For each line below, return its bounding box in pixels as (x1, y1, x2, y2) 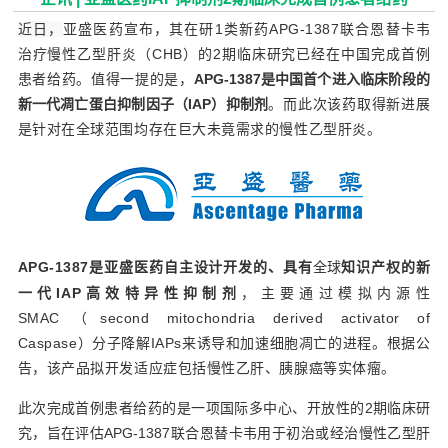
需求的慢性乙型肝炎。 (235, 121, 382, 137)
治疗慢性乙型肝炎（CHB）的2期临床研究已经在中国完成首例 (17, 46, 431, 62)
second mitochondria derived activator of (100, 310, 431, 326)
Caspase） (17, 335, 93, 351)
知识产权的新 (341, 259, 431, 275)
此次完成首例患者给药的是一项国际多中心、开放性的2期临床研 (17, 400, 431, 416)
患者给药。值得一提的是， (17, 71, 194, 87)
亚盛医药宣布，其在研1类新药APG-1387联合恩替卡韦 (63, 21, 431, 37)
